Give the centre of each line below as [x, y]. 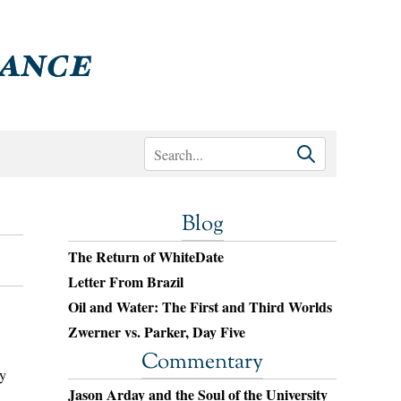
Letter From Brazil [126, 282]
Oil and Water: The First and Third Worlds [200, 307]
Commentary [202, 363]
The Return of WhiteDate [146, 256]
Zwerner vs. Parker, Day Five [157, 332]
